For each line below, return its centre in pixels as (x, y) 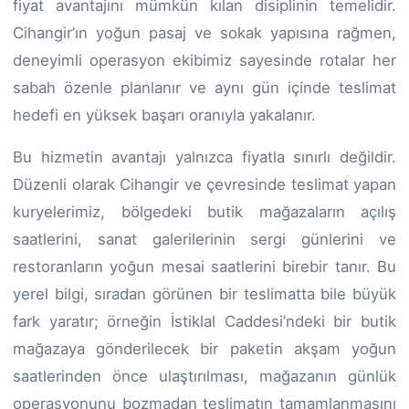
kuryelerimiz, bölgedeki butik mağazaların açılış (204, 211)
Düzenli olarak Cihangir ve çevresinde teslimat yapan (204, 184)
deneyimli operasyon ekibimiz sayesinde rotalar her (204, 60)
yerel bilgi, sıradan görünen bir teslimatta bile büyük (204, 294)
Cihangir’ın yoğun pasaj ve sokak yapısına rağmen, (204, 32)
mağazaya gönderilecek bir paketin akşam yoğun (204, 348)
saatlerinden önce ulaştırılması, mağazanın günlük (204, 376)
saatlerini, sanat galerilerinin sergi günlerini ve (204, 239)
